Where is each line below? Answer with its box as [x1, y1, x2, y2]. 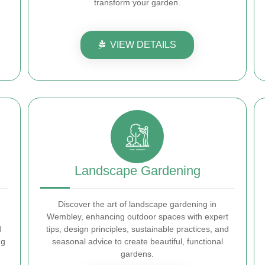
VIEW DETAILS [110, 40, 176, 50]
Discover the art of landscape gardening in [58, 199, 216, 209]
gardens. [121, 249, 154, 259]
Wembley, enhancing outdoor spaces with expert [46, 212, 228, 222]
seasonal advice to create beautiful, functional [51, 237, 223, 247]
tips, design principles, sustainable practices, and [46, 224, 229, 234]
